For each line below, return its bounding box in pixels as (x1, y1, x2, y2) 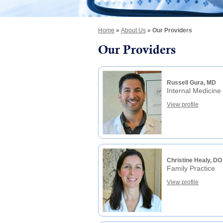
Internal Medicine (167, 87, 221, 95)
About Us (121, 27, 146, 34)
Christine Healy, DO (167, 157, 222, 164)
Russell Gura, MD (167, 79, 216, 86)
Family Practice (167, 164, 215, 172)
